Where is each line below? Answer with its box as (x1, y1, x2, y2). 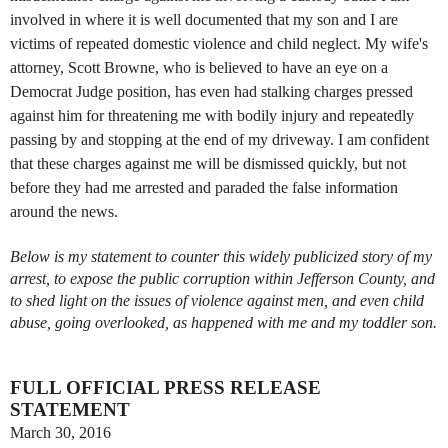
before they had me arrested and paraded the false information (10, 178, 398, 196)
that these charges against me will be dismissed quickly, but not (10, 154, 406, 172)
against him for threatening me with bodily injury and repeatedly (10, 106, 414, 124)
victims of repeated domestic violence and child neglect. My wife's (10, 34, 428, 52)
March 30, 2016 (10, 423, 111, 441)
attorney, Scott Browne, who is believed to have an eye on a (10, 58, 388, 76)
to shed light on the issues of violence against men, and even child (10, 291, 424, 309)
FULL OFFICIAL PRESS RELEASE (10, 376, 321, 398)
